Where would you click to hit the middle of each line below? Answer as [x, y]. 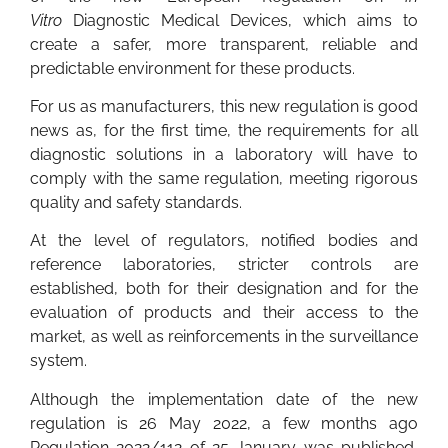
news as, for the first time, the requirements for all [224, 130]
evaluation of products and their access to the [224, 313]
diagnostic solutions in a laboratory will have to [224, 154]
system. [58, 361]
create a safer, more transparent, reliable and [224, 44]
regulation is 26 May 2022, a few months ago [224, 423]
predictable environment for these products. [192, 68]
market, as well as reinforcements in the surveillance [224, 337]
